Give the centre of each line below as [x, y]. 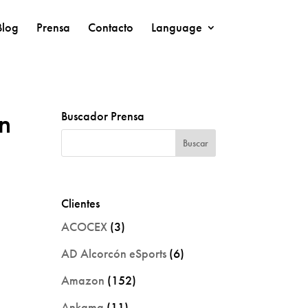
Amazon [83, 280]
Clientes [81, 203]
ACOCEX [85, 226]
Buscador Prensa [103, 115]
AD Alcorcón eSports [114, 253]
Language [176, 27]
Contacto [110, 27]
